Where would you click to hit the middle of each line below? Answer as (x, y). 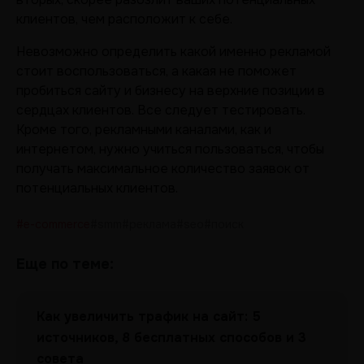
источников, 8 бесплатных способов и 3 (171, 338)
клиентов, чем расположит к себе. (124, 19)
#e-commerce (53, 224)
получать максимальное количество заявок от (163, 169)
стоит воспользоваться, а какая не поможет (156, 71)
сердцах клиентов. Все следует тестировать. (161, 110)
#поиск (224, 224)
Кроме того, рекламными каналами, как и (144, 130)
